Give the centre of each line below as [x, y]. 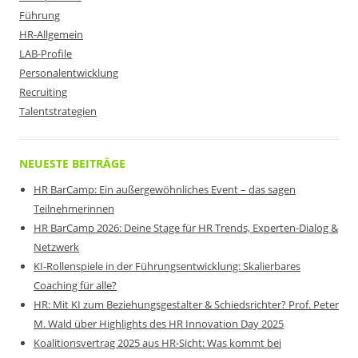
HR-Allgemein [51, 34]
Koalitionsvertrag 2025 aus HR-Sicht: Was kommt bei [157, 343]
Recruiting [43, 92]
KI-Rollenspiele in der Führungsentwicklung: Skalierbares [167, 266]
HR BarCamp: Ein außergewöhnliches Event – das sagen [165, 189]
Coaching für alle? [75, 285]
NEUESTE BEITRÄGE [72, 163]
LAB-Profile [46, 54]
